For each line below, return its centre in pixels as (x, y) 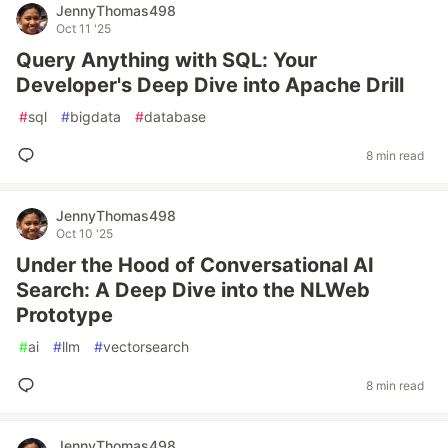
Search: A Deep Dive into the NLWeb (193, 290)
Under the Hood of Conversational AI (195, 265)
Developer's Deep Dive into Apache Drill (210, 85)
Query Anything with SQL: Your (166, 60)
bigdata (95, 116)
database (175, 116)
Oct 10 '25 (84, 233)
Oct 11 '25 (83, 28)
